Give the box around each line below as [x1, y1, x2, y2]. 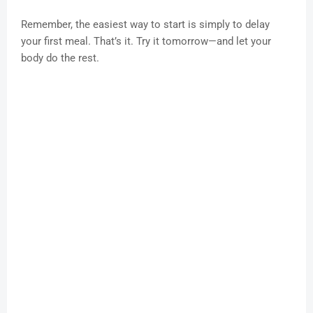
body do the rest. [21, 52, 99, 65]
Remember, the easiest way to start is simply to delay [21, 18, 270, 31]
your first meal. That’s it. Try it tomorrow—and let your [21, 35, 271, 48]
